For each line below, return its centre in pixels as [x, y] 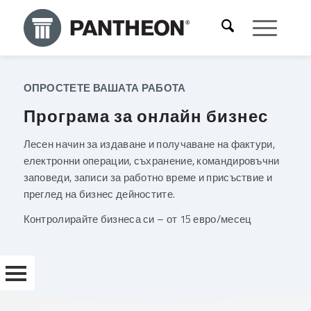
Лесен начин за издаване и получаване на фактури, [149, 144]
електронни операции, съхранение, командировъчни [151, 160]
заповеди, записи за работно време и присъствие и [148, 177]
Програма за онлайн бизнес [145, 116]
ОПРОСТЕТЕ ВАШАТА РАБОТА [104, 88]
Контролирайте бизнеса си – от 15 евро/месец [137, 219]
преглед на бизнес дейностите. [99, 194]
